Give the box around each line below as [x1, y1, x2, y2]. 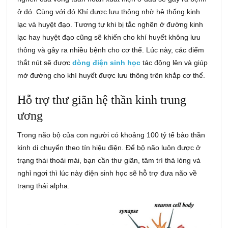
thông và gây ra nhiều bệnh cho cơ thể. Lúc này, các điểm [17, 46, 205, 54]
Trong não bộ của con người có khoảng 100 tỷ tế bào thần [17, 131, 206, 139]
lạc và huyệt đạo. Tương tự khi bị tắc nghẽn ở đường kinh [17, 20, 204, 29]
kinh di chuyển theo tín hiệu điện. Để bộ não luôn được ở [17, 144, 201, 152]
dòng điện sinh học [72, 59, 141, 67]
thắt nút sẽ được [17, 59, 73, 67]
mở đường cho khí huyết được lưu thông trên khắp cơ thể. [17, 71, 206, 80]
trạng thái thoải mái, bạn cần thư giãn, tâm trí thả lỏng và [17, 156, 201, 165]
